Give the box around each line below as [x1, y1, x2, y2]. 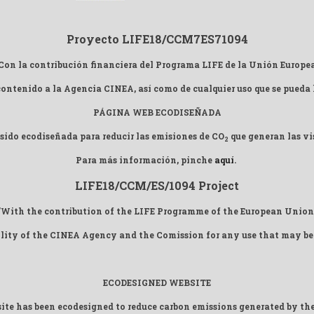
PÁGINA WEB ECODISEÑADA [93, 107, 221, 118]
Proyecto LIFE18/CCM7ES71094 [66, 32, 248, 47]
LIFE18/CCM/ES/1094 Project [75, 178, 239, 193]
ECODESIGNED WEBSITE [103, 277, 211, 289]
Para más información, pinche [76, 154, 214, 166]
